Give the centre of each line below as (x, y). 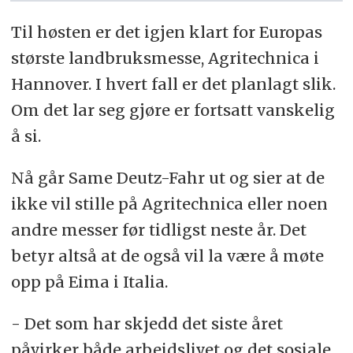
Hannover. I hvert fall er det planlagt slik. (173, 84)
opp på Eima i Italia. (89, 281)
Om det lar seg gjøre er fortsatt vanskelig (173, 110)
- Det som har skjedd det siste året (147, 323)
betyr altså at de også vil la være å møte (167, 255)
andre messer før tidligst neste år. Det (158, 229)
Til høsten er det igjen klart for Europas (166, 32)
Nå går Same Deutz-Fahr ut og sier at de (167, 177)
